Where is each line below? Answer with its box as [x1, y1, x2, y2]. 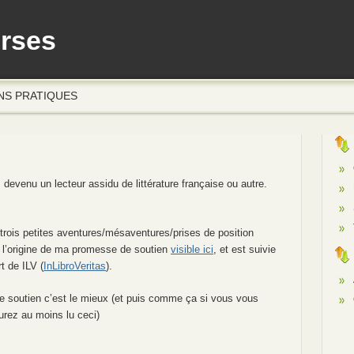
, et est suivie [213, 243, 277, 256]
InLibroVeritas [43, 260, 107, 273]
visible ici [171, 243, 214, 256]
